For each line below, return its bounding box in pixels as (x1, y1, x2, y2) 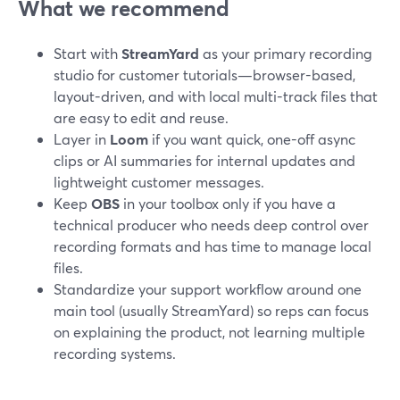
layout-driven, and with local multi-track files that (54, 87, 378, 105)
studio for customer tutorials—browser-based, (54, 65, 355, 84)
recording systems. (54, 344, 176, 362)
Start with (54, 44, 121, 62)
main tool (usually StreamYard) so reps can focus (54, 301, 369, 320)
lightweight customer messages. (54, 172, 264, 191)
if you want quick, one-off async (148, 129, 355, 148)
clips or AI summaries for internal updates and (54, 151, 355, 170)
